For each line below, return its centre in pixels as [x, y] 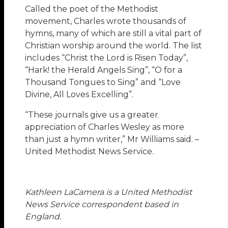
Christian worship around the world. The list [114, 46]
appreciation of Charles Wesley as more [105, 127]
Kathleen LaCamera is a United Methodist [109, 192]
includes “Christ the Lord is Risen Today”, [107, 58]
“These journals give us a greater [92, 115]
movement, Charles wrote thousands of [106, 21]
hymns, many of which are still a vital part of [113, 34]
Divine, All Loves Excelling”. [79, 95]
